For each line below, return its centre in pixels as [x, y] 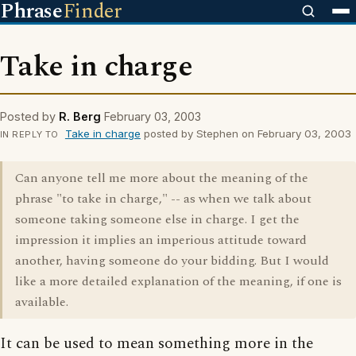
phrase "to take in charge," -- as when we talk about [163, 199]
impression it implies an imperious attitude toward [161, 240]
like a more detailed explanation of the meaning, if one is [178, 281]
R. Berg [80, 116]
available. [42, 302]
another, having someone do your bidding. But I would [172, 261]
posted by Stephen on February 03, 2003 [246, 133]
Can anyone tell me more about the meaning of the [162, 178]
